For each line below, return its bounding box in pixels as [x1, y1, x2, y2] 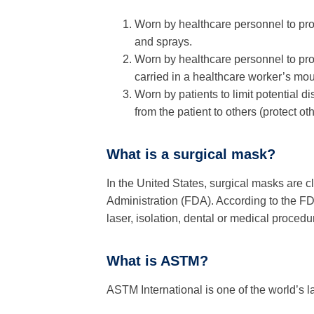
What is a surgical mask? [107, 146, 275, 162]
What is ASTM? [107, 253, 208, 268]
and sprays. [135, 36, 192, 48]
